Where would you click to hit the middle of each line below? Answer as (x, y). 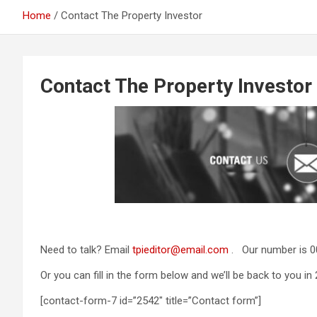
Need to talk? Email (86, 250)
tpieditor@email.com (180, 250)
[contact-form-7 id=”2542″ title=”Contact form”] (151, 301)
